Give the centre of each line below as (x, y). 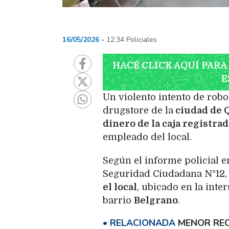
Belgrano (156, 200)
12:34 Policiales (132, 39)
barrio (118, 200)
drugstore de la (138, 110)
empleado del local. (147, 137)
